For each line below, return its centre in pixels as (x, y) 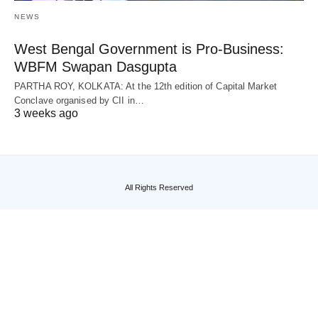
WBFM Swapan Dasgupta (95, 66)
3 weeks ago (46, 113)
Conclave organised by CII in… (79, 100)
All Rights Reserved (159, 187)
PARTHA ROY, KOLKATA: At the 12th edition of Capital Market (146, 86)
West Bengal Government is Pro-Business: (149, 49)
